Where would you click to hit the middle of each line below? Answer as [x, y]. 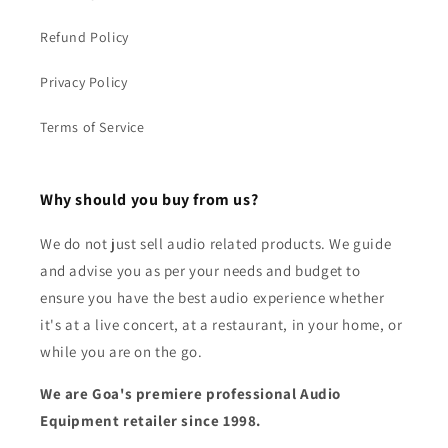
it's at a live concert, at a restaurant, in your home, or [221, 324]
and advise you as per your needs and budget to [200, 270]
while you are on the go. [121, 351]
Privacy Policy [84, 82]
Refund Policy [84, 37]
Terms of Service [92, 127]
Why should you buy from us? [149, 199]
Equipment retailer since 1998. [151, 420]
